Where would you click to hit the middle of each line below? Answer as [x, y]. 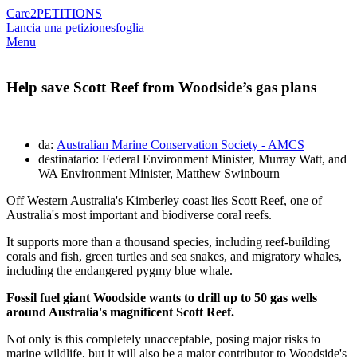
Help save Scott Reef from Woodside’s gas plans [161, 87]
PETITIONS [69, 13]
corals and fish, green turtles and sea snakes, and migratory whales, [174, 257]
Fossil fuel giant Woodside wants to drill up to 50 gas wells [162, 298]
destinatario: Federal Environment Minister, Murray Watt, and [192, 159]
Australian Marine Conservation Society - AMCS [180, 145]
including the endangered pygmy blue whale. [120, 271]
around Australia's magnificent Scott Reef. [120, 312]
